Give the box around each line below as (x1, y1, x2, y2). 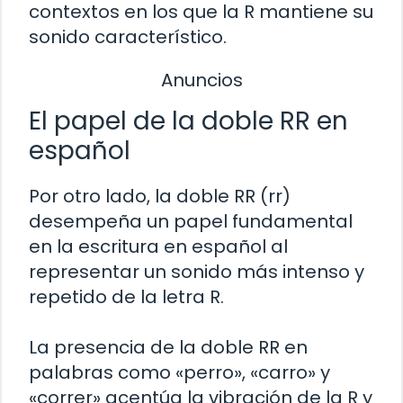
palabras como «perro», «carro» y (29, 360, 330, 386)
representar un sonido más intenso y (29, 259, 364, 285)
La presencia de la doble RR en (29, 335, 308, 361)
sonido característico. (29, 23, 227, 49)
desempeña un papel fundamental (29, 209, 353, 235)
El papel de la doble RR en (29, 103, 348, 139)
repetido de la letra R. (29, 284, 224, 310)
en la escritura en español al (29, 234, 288, 260)
